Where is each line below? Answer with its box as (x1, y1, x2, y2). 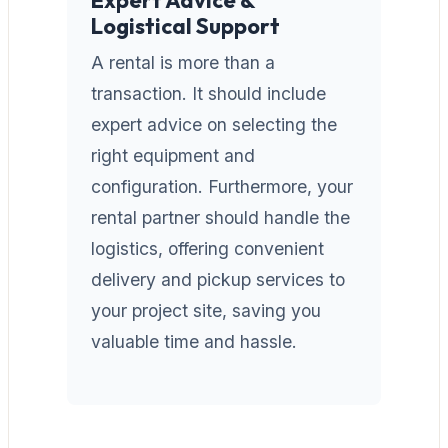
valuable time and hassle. (91, 330, 297, 352)
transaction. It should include (91, 82, 326, 104)
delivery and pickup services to (91, 268, 345, 290)
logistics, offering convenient (91, 237, 324, 259)
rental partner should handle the (91, 206, 350, 228)
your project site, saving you (91, 299, 321, 321)
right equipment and (91, 144, 255, 166)
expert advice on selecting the (91, 113, 337, 135)
